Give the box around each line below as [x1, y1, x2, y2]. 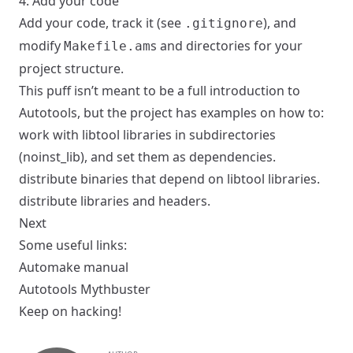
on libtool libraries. [205, 170, 320, 188]
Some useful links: [19, 236, 127, 255]
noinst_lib [23, 148, 80, 166]
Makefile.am [64, 39, 150, 54]
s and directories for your [150, 37, 303, 55]
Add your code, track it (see [19, 14, 184, 32]
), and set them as [80, 148, 189, 166]
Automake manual [19, 258, 128, 277]
